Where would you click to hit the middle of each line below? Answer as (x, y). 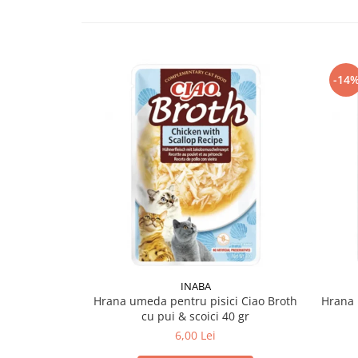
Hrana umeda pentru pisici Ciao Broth (195, 301)
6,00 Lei (195, 335)
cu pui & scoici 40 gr (195, 316)
